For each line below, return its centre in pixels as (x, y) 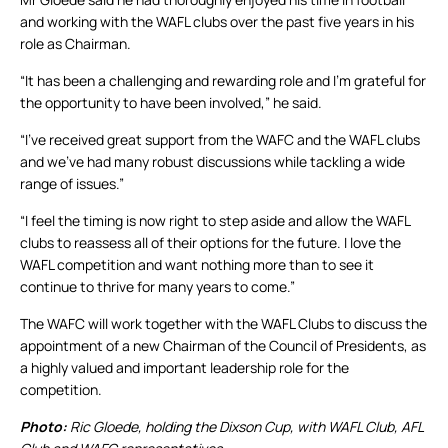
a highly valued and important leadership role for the (184, 368)
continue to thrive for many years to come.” (157, 287)
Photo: (45, 427)
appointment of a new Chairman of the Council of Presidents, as (223, 346)
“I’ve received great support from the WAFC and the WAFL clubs (220, 140)
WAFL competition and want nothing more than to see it (197, 265)
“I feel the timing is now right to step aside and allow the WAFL (215, 221)
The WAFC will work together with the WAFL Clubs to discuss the (223, 324)
